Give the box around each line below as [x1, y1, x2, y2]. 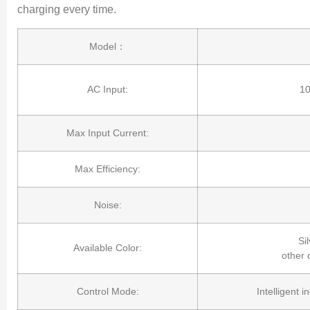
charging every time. [17, 3, 116, 16]
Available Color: [73, 241, 142, 253]
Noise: [93, 199, 122, 210]
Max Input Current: [66, 127, 149, 138]
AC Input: [87, 83, 128, 95]
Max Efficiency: [75, 163, 140, 174]
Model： [89, 40, 126, 52]
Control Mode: [76, 285, 139, 297]
